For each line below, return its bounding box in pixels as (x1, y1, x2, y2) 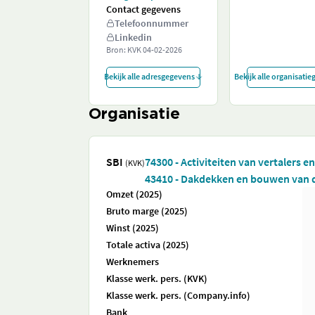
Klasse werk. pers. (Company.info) (106, 289, 250, 302)
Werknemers (106, 255, 159, 268)
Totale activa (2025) (106, 238, 189, 251)
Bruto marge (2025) (106, 205, 188, 217)
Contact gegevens (106, 3, 181, 15)
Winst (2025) (106, 221, 159, 234)
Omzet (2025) (106, 188, 162, 200)
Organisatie (89, 108, 180, 122)
